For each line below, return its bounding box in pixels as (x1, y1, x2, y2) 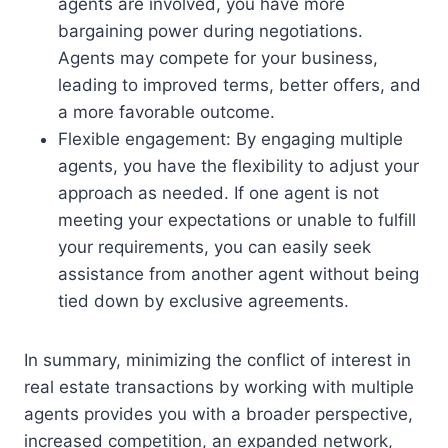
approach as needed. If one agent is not (58, 182, 379, 203)
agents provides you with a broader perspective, (24, 403, 413, 424)
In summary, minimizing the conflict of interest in (24, 349, 411, 370)
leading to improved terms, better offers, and (58, 74, 421, 95)
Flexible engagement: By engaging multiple (58, 128, 403, 149)
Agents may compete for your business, (58, 47, 378, 68)
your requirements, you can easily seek (58, 236, 371, 257)
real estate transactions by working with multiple (24, 376, 414, 397)
